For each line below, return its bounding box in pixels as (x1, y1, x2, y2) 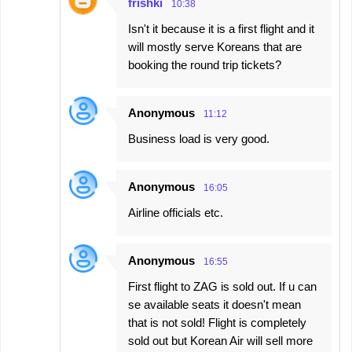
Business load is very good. (128, 132, 269, 146)
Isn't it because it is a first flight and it (128, 22, 314, 36)
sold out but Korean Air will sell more (128, 334, 313, 348)
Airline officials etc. (128, 206, 223, 220)
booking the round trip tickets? (128, 58, 281, 72)
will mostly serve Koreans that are (128, 40, 302, 54)
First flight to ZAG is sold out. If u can (128, 280, 317, 294)
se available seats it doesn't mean (128, 298, 301, 312)
